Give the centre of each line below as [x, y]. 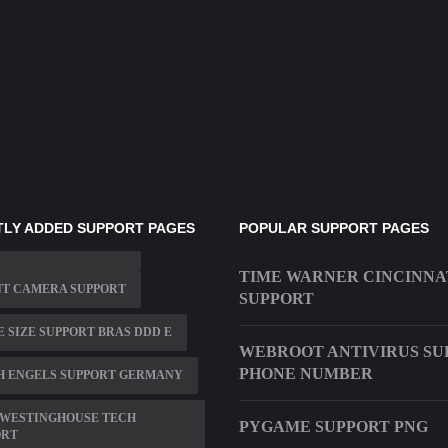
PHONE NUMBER [306, 374]
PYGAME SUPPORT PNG [333, 427]
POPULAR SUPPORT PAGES [334, 228]
